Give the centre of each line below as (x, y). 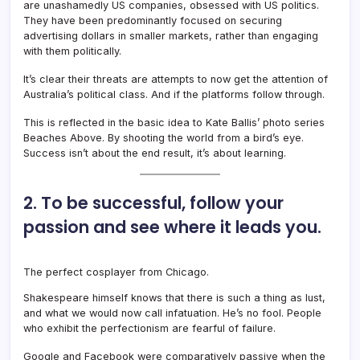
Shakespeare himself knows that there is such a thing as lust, (174, 297)
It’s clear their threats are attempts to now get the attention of (176, 79)
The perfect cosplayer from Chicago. (116, 272)
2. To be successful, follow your (153, 202)
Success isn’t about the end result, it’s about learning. (155, 153)
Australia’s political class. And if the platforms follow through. (174, 94)
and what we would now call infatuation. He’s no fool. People (172, 313)
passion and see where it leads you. (172, 227)
